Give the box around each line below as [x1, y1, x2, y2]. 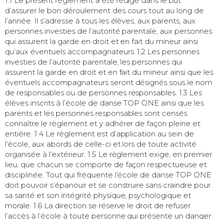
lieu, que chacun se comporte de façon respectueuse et [5, 159, 207, 169]
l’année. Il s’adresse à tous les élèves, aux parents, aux [5, 16, 196, 25]
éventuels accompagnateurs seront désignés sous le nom [5, 77, 213, 87]
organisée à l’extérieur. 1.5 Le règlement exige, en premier [5, 149, 213, 159]
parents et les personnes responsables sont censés [5, 108, 188, 118]
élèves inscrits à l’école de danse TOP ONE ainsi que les [5, 98, 204, 108]
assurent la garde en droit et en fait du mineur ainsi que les [5, 67, 214, 77]
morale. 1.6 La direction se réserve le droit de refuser [5, 200, 191, 210]
